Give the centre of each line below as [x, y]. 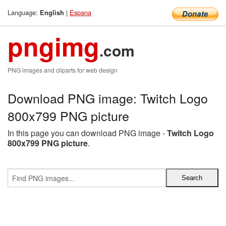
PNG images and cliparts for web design [63, 70]
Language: [24, 12]
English [52, 13]
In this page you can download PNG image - [87, 133]
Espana [80, 12]
